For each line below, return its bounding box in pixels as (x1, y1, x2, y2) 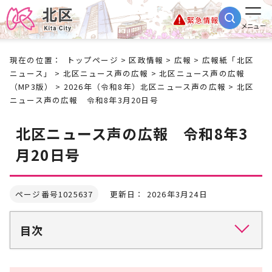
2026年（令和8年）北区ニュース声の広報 (63, 81, 226, 92)
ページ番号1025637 (15, 188, 93, 200)
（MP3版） (10, 81, 53, 92)
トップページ (66, 54, 118, 66)
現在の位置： (10, 54, 67, 66)
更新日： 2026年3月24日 (98, 188, 208, 200)
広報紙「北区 (202, 54, 254, 66)
